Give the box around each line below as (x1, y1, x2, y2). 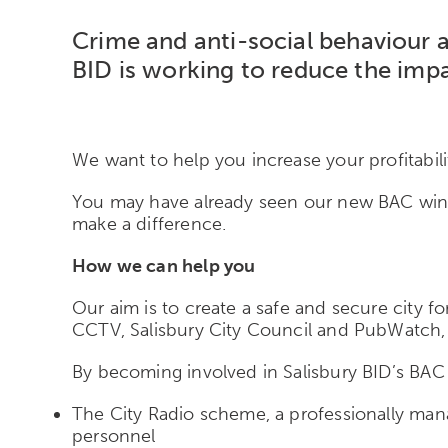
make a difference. (72, 212, 227, 235)
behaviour (318, 25, 431, 55)
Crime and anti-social (72, 25, 319, 55)
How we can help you (72, 254, 256, 277)
